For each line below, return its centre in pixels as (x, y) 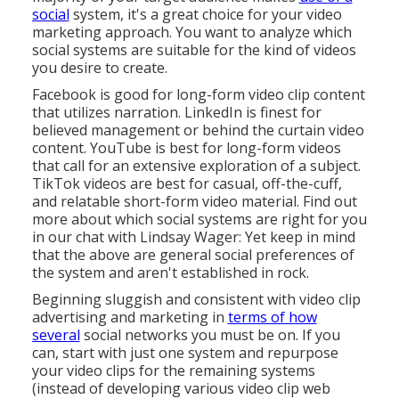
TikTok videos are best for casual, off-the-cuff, (187, 184)
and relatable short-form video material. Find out (194, 202)
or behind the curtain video (272, 130)
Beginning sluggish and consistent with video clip (196, 300)
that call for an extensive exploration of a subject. (196, 166)
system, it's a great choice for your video (205, 15)
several (56, 335)
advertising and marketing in (130, 318)
